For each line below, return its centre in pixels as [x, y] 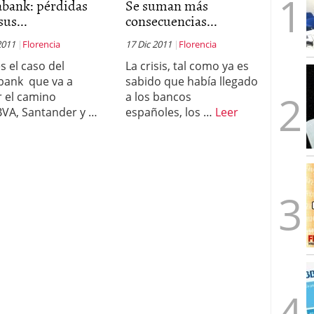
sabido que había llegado [191, 81]
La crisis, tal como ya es [187, 66]
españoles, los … [170, 112]
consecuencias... [171, 20]
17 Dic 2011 [148, 44]
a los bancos [158, 97]
